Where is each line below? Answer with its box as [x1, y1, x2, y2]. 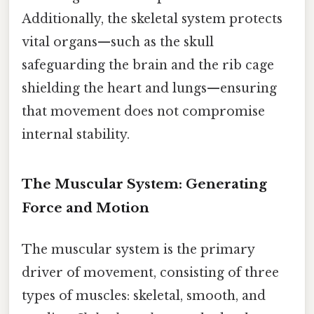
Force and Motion [22, 199, 149, 216]
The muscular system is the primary [22, 241, 254, 257]
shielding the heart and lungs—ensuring [22, 80, 277, 96]
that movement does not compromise [22, 103, 265, 119]
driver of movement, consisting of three [22, 264, 279, 280]
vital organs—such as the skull [22, 34, 214, 50]
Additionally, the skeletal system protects [22, 11, 282, 27]
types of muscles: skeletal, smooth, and [22, 287, 266, 303]
